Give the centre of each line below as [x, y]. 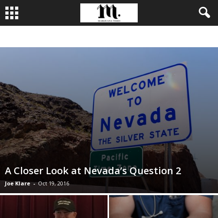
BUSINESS [46, 36]
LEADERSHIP [167, 36]
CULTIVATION [81, 36]
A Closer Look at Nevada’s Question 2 [93, 171]
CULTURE [114, 36]
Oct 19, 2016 [54, 183]
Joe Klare [18, 183]
